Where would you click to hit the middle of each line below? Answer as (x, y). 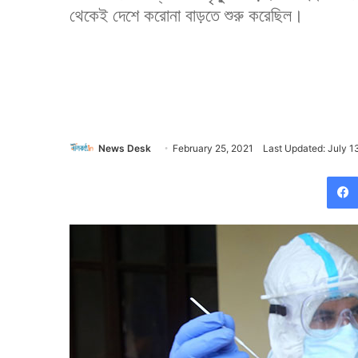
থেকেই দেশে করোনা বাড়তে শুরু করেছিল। (187, 15)
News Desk (125, 148)
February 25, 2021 (213, 148)
